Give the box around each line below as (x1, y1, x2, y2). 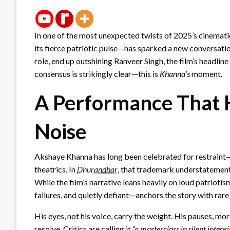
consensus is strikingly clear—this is (34, 68, 160, 79)
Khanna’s (160, 68, 190, 79)
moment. (190, 68, 222, 79)
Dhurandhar (77, 164, 118, 174)
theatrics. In (34, 164, 77, 174)
